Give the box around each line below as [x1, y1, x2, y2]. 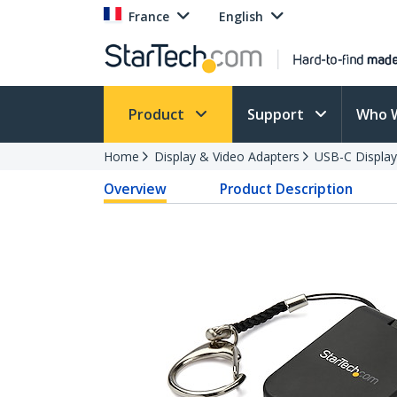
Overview [104, 179, 167, 198]
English [219, 8, 263, 25]
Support [247, 105, 307, 124]
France [128, 8, 169, 25]
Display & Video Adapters [154, 148, 300, 165]
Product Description [220, 179, 354, 198]
